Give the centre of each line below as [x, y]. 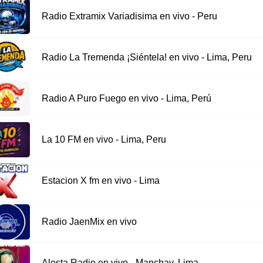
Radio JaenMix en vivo [89, 222]
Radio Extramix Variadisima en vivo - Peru [129, 16]
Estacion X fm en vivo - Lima [100, 181]
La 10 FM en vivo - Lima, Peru [104, 140]
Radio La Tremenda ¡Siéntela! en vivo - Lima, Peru [146, 58]
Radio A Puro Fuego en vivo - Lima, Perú [126, 99]
